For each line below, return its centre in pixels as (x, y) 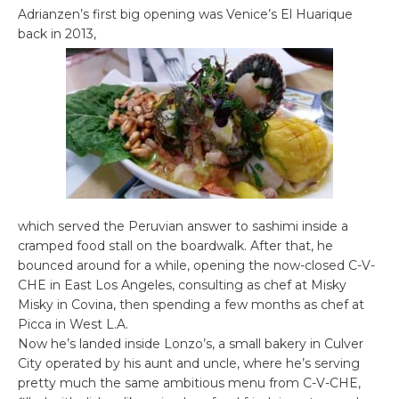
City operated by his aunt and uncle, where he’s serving (189, 364)
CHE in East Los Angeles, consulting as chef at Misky (182, 285)
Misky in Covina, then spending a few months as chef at (191, 305)
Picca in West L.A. (73, 325)
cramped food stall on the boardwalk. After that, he (175, 246)
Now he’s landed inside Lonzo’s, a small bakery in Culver (191, 344)
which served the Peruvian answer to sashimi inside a (183, 227)
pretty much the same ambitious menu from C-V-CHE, (189, 383)
